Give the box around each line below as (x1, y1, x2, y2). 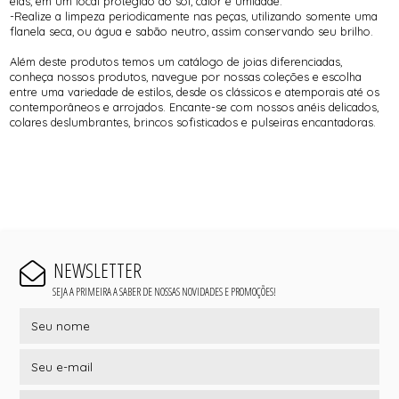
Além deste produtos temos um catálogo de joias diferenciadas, (10, 54, 343, 69)
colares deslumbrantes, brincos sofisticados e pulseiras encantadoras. (10, 115, 377, 130)
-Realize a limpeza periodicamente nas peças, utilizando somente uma (10, 9, 379, 24)
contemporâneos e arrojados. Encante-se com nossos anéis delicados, (10, 100, 379, 115)
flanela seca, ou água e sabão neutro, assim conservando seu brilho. (10, 24, 374, 39)
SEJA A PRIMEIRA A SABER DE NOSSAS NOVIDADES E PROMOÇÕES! (52, 284, 276, 300)
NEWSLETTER (53, 256, 142, 285)
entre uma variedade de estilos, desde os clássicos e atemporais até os (10, 85, 380, 100)
